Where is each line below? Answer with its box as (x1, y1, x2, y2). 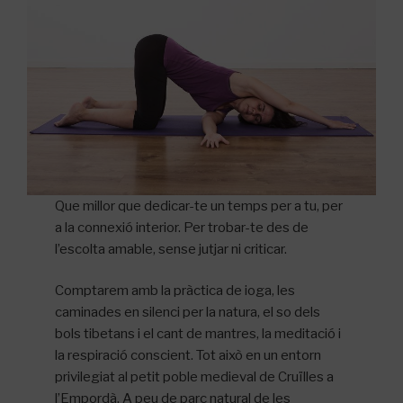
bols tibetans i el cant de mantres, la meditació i (55, 326, 342, 343)
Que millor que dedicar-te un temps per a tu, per (55, 197, 344, 214)
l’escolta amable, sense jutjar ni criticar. (55, 240, 288, 257)
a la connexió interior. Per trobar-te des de (55, 219, 309, 236)
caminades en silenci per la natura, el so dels (55, 304, 321, 321)
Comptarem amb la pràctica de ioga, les (55, 282, 296, 300)
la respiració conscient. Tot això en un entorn (55, 347, 322, 364)
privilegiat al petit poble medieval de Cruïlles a (55, 369, 335, 386)
